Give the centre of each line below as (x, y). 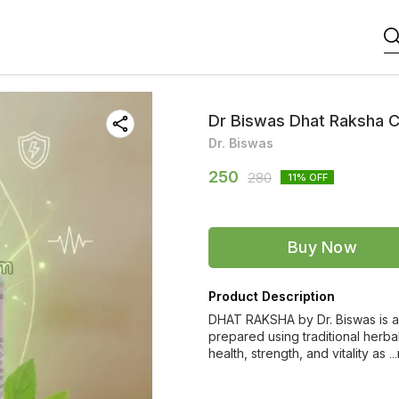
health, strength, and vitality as (299, 353)
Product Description (272, 296)
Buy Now (322, 247)
